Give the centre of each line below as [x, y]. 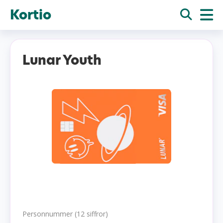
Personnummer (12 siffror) [65, 214]
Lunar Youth [62, 60]
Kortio [31, 15]
